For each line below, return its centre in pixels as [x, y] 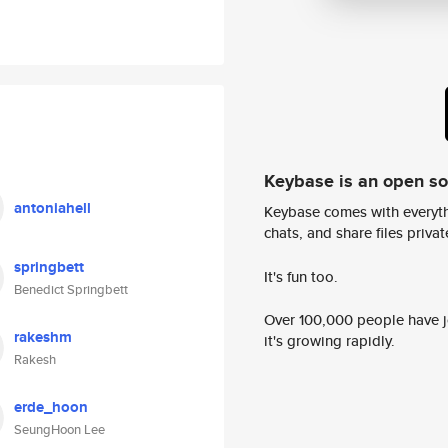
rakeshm [43, 337]
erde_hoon [51, 407]
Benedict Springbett [71, 289]
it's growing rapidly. [329, 341]
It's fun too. [301, 276]
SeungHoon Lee [59, 429]
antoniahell [52, 208]
